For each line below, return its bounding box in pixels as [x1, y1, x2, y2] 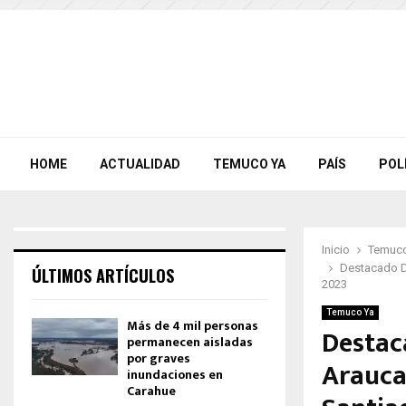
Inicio [322, 243, 350, 256]
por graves [127, 348, 190, 369]
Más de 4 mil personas [127, 315, 258, 336]
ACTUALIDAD [100, 157, 180, 171]
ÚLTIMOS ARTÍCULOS [32, 264, 174, 287]
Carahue [127, 381, 176, 401]
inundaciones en [127, 364, 223, 385]
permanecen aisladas [127, 332, 253, 353]
